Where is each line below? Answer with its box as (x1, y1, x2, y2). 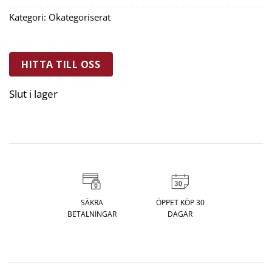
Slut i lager (9, 87, 58, 101)
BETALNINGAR (67, 209, 117, 220)
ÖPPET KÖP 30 (155, 197, 205, 208)
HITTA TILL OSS (21, 57, 101, 71)
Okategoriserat (49, 10, 110, 23)
